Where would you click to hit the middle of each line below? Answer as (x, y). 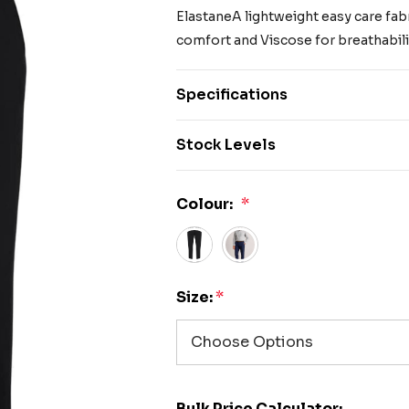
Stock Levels (226, 145)
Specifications (232, 94)
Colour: (205, 204)
